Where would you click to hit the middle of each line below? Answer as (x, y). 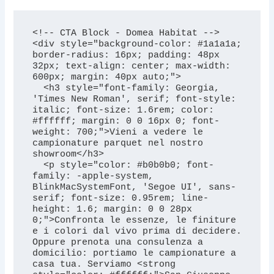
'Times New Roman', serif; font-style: (134, 99)
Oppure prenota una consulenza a (117, 242)
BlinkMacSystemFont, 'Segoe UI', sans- (134, 187)
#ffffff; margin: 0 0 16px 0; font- (126, 121)
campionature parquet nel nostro (117, 143)
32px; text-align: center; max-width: (131, 66)
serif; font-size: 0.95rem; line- (120, 198)
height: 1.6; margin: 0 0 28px (112, 209)
